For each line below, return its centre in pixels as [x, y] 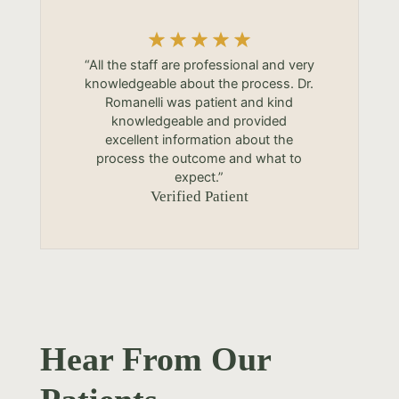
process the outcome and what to [199, 159]
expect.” [199, 177]
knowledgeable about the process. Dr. [199, 84]
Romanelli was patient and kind [199, 102]
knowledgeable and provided [199, 121]
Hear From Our [155, 359]
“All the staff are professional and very [199, 65]
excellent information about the [199, 140]
